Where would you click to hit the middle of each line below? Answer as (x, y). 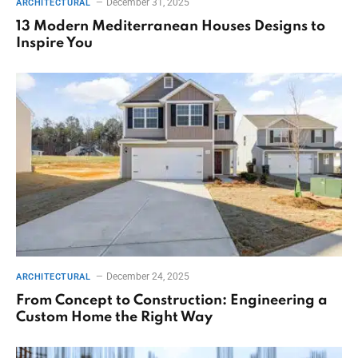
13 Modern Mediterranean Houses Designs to (171, 27)
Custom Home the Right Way (114, 317)
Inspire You (54, 44)
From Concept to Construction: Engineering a (172, 300)
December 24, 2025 (148, 276)
